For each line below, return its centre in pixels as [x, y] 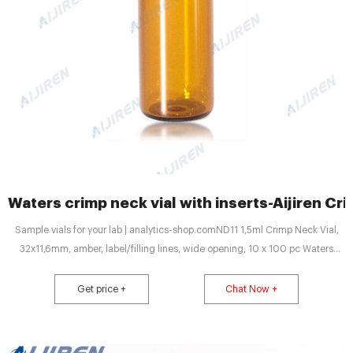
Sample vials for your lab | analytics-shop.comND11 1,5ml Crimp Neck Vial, [176, 230]
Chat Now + [251, 289]
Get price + [102, 289]
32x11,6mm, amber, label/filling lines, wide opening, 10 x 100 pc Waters [176, 249]
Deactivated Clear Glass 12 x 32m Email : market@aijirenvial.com [176, 268]
